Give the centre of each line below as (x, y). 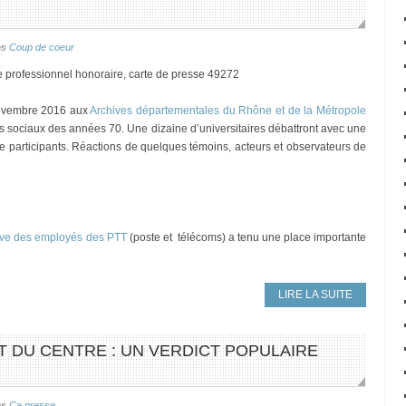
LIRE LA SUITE (315, 295)
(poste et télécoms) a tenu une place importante (246, 237)
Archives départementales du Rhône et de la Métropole (228, 111)
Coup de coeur (42, 47)
